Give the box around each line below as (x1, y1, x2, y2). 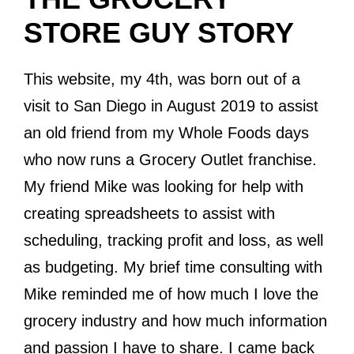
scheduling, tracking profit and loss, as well (24, 232, 323, 249)
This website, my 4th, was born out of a (24, 70, 300, 88)
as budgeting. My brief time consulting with (24, 258, 322, 276)
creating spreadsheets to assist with (24, 205, 275, 222)
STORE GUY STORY (24, 17, 294, 49)
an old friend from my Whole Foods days (24, 124, 309, 141)
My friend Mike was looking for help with (24, 178, 303, 195)
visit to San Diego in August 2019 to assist (24, 97, 318, 115)
